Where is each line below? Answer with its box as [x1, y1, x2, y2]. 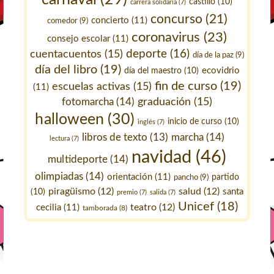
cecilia [35, 203, 61, 213]
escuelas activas [52, 81, 130, 92]
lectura [50, 135, 70, 143]
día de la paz [193, 51, 234, 60]
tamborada [83, 204, 117, 212]
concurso [150, 13, 202, 26]
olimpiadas [35, 171, 83, 182]
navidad [131, 148, 191, 167]
